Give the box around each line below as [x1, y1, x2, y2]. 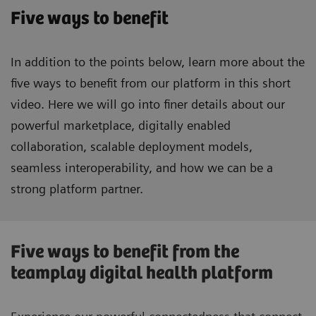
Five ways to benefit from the [11, 242, 239, 263]
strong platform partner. [11, 181, 143, 197]
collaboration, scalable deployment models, [11, 139, 253, 154]
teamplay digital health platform [11, 263, 273, 284]
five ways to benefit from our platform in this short [11, 75, 291, 91]
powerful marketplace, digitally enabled [11, 118, 231, 133]
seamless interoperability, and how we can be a [11, 160, 273, 176]
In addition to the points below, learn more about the [11, 54, 305, 70]
